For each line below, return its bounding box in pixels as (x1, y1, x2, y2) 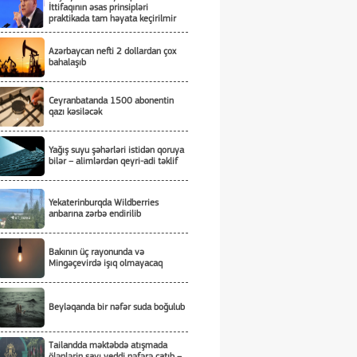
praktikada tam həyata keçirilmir (49, 14, 176, 24)
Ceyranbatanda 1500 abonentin (49, 96, 174, 106)
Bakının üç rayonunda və (49, 247, 144, 257)
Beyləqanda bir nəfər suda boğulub (49, 302, 185, 312)
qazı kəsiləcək (49, 107, 102, 117)
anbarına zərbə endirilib (49, 209, 141, 219)
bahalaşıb (49, 57, 86, 68)
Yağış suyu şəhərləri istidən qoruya (49, 145, 184, 155)
